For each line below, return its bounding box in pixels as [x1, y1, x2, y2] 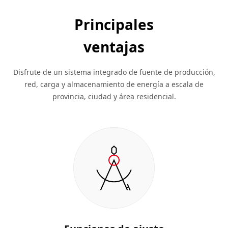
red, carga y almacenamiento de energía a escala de [24, 79, 204, 89]
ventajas [83, 37, 145, 56]
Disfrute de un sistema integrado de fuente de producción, [13, 67, 215, 77]
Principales [74, 15, 154, 34]
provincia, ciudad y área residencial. [52, 92, 176, 101]
